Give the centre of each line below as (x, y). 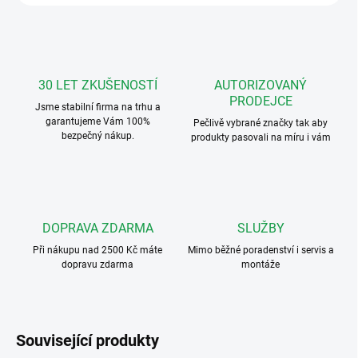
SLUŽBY (261, 229)
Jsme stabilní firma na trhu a (97, 107)
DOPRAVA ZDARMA (97, 229)
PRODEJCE (261, 101)
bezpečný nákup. (97, 136)
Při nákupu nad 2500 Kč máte (97, 251)
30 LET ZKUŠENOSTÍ (97, 86)
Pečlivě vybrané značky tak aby (261, 123)
